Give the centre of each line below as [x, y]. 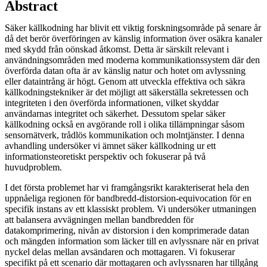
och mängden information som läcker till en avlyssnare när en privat [132, 241]
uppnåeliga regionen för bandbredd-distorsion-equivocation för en [128, 198]
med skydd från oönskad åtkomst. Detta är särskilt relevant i [117, 49]
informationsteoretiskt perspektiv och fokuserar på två [105, 156]
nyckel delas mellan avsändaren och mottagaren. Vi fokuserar [120, 252]
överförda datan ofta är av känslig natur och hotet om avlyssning [125, 70]
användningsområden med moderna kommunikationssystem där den [132, 60]
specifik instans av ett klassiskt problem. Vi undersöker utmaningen [131, 209]
